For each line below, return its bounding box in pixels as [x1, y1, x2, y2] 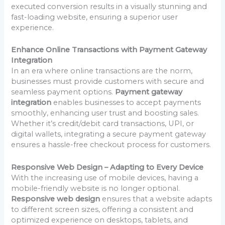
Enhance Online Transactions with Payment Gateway [11, 45, 207, 55]
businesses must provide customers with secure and [11, 77, 204, 86]
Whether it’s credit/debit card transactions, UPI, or [11, 119, 194, 129]
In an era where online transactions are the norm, [11, 66, 193, 76]
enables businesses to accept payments [51, 98, 201, 107]
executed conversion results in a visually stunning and [11, 2, 207, 12]
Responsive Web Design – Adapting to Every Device [11, 162, 204, 172]
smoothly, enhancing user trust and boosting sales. [11, 108, 199, 118]
